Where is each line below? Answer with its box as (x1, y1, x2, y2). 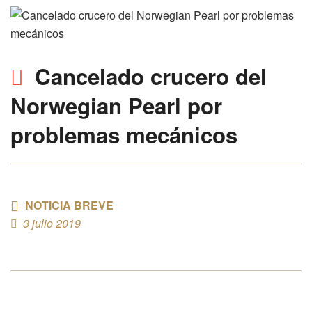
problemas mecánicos (10, 119, 237, 150)
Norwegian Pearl (10, 90, 181, 121)
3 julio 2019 (23, 215, 81, 231)
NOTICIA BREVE (25, 197, 114, 213)
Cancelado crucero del (35, 61, 267, 92)
